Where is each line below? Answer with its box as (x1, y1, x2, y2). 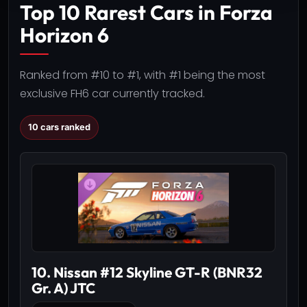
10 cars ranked (28, 122, 90, 132)
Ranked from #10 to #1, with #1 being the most (20, 67, 265, 83)
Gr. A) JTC (32, 278, 95, 297)
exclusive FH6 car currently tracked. (20, 86, 205, 101)
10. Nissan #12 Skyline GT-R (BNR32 (32, 262, 262, 281)
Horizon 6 (20, 22, 109, 48)
